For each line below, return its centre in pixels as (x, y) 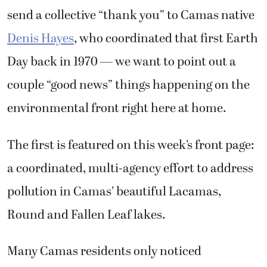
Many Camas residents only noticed (104, 251)
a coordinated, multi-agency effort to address (130, 168)
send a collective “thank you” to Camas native (131, 16)
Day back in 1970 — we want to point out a (122, 62)
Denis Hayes (41, 39)
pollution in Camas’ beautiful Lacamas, (114, 192)
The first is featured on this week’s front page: (131, 145)
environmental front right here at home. (118, 109)
